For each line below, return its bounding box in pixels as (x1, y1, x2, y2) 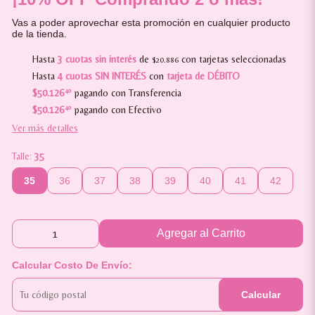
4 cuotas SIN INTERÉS (57, 70, 146, 82)
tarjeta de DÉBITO (166, 70, 240, 82)
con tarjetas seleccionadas (178, 53, 286, 65)
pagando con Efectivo (71, 104, 162, 115)
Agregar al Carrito (157, 227, 246, 239)
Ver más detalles (11, 122, 78, 134)
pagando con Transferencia (71, 87, 181, 98)
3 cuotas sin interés (57, 53, 136, 65)
